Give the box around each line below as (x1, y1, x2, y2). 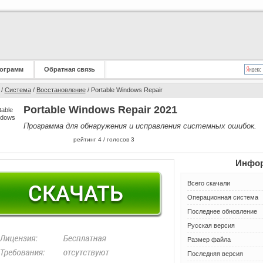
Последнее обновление (187, 208, 257, 215)
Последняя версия (187, 250, 243, 257)
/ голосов (101, 136, 131, 143)
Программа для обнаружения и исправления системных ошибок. (23, 122, 257, 130)
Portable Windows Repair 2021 (23, 104, 177, 116)
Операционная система (187, 194, 258, 201)
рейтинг (73, 136, 98, 143)
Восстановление (36, 86, 86, 93)
